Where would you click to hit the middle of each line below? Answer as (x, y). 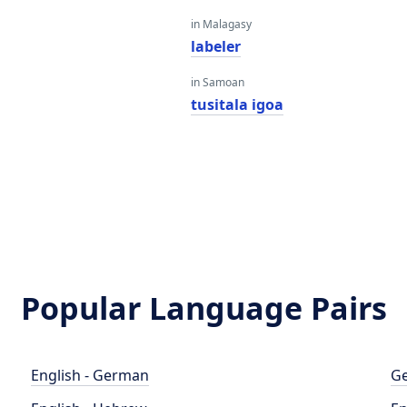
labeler (215, 46)
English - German (90, 375)
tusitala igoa (237, 104)
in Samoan (217, 82)
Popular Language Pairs (203, 308)
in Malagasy (221, 24)
